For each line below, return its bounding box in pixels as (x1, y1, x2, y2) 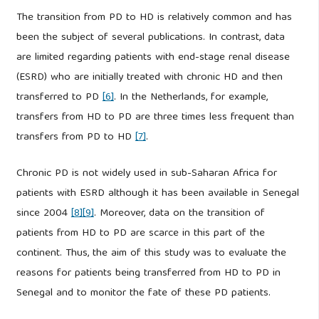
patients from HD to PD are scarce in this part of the (16, 224, 265, 243)
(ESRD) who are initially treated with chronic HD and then (16, 68, 283, 87)
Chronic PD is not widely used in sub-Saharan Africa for (16, 164, 277, 183)
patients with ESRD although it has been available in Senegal (16, 184, 299, 203)
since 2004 (16, 204, 71, 223)
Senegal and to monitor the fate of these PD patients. (16, 283, 271, 303)
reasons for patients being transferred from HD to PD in (16, 263, 281, 283)
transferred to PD (16, 88, 103, 107)
